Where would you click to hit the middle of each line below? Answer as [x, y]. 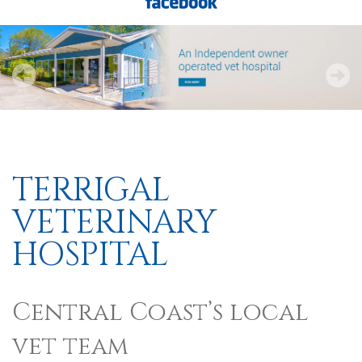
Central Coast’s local [160, 313]
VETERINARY [114, 223]
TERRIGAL [91, 191]
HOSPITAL [90, 255]
